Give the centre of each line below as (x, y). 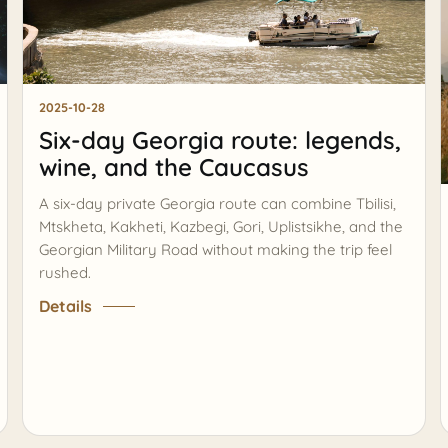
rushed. (64, 272)
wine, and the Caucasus (173, 167)
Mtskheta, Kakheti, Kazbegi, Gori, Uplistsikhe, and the (220, 226)
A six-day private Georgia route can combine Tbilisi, (217, 203)
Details (65, 306)
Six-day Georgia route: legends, (219, 140)
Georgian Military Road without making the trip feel (215, 249)
